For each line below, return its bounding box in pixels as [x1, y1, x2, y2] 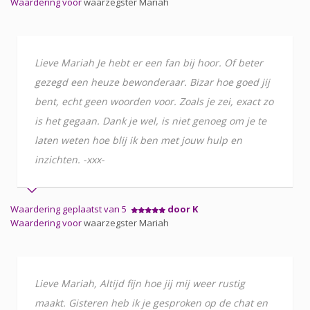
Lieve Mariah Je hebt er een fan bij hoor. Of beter [35, 55, 263, 69]
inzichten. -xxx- [35, 152, 104, 166]
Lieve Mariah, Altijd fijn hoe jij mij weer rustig [35, 276, 245, 290]
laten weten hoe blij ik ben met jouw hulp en [35, 133, 242, 147]
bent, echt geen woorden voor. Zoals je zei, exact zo [35, 94, 273, 108]
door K [167, 202, 198, 215]
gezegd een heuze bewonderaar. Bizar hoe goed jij [35, 75, 270, 89]
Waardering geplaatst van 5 [10, 202, 131, 215]
